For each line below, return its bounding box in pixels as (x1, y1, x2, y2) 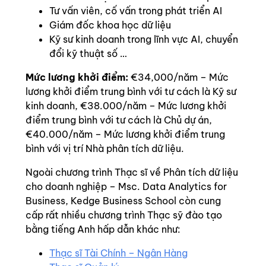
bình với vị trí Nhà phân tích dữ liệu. (26, 142, 184, 154)
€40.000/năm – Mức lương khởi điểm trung (26, 128, 225, 140)
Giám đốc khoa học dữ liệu (49, 19, 171, 31)
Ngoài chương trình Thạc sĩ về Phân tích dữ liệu (26, 166, 238, 178)
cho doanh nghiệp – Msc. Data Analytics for (26, 180, 227, 192)
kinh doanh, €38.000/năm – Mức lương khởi (26, 100, 226, 112)
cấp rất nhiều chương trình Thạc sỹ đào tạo (26, 209, 222, 221)
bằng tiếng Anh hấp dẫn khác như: (26, 223, 180, 235)
